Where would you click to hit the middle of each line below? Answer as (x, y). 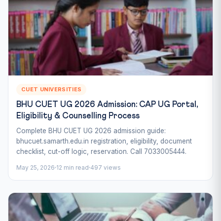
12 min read (73, 167)
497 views (106, 167)
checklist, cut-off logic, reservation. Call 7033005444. (101, 151)
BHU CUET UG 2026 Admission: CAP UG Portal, (107, 105)
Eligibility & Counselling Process (78, 116)
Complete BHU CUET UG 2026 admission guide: (91, 130)
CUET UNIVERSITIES (52, 89)
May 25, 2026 (36, 167)
